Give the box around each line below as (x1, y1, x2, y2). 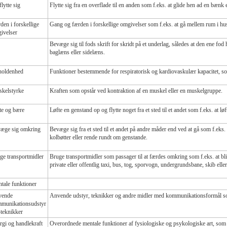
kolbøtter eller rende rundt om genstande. (50, 133, 147, 141)
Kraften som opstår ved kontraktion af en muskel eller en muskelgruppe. (50, 87, 222, 94)
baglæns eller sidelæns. (50, 48, 105, 56)
